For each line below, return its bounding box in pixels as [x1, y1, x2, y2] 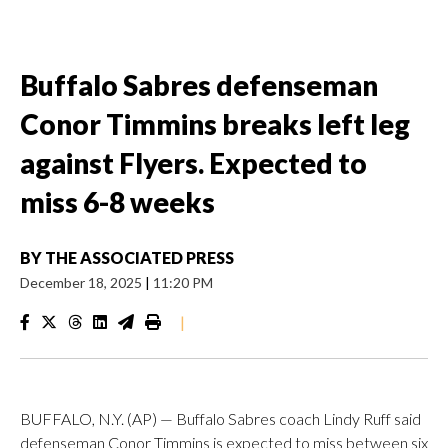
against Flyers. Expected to [20, 146, 367, 180]
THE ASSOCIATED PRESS [45, 248, 234, 267]
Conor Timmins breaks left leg [20, 107, 410, 141]
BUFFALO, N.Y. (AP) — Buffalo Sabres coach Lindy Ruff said [20, 409, 421, 428]
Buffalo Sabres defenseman [20, 68, 378, 102]
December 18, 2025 [20, 274, 145, 291]
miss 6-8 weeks [20, 185, 215, 219]
